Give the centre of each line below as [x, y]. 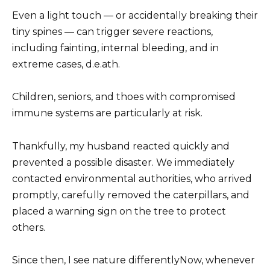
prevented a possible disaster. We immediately [123, 162]
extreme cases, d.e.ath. [66, 64]
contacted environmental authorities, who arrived [132, 178]
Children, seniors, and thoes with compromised [124, 97]
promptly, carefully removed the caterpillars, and [131, 195]
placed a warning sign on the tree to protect [119, 211]
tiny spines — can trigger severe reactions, [112, 32]
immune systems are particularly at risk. [107, 113]
